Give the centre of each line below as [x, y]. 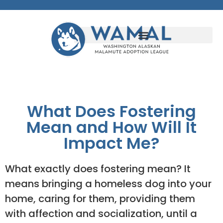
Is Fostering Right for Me [111, 83]
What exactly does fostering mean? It [98, 168]
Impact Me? [111, 143]
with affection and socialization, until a [101, 213]
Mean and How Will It [111, 127]
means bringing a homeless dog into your [108, 183]
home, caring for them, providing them [100, 198]
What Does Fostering [111, 111]
